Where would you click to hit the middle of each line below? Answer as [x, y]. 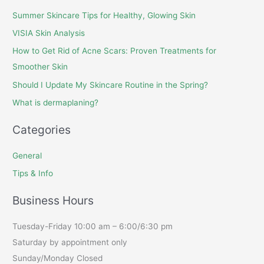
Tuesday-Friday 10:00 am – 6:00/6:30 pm [93, 226]
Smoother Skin [40, 67]
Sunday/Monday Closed [58, 258]
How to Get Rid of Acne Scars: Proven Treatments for [115, 51]
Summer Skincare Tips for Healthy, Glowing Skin [104, 15]
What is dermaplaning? [56, 103]
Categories [42, 129]
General [27, 155]
